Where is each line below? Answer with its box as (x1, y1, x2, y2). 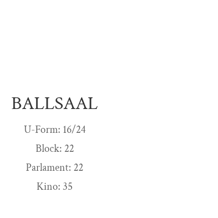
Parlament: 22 (26, 161, 83, 175)
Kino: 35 (36, 180, 73, 194)
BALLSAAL (11, 91, 98, 116)
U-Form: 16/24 (23, 123, 86, 137)
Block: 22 (35, 142, 74, 156)
